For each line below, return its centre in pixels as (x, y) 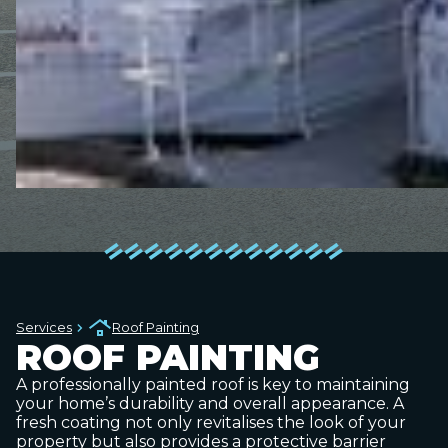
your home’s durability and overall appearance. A (210, 403)
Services (44, 327)
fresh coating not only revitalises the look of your (211, 422)
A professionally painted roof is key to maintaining (213, 384)
